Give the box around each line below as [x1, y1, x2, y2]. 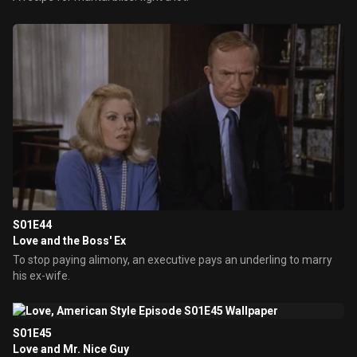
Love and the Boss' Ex [13, 234, 126, 247]
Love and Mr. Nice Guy [13, 343, 129, 355]
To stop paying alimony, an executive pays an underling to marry [13, 253, 332, 266]
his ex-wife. [13, 269, 70, 282]
